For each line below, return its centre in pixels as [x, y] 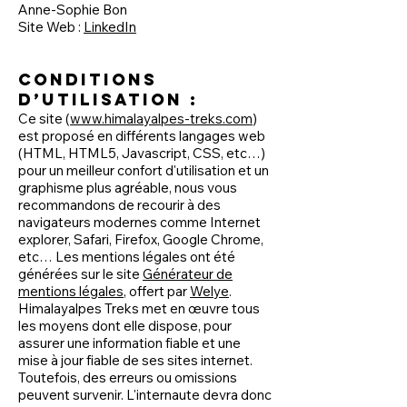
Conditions [88, 79]
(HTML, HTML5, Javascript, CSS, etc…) [142, 153]
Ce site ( [44, 119]
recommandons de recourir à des [119, 205]
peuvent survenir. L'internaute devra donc [145, 395]
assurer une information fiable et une [129, 343]
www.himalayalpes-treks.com [161, 119]
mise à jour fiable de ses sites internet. [135, 360]
